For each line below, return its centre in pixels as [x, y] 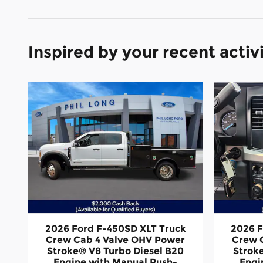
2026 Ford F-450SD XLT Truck [115, 228]
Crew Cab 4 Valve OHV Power [115, 240]
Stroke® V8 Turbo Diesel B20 [115, 251]
